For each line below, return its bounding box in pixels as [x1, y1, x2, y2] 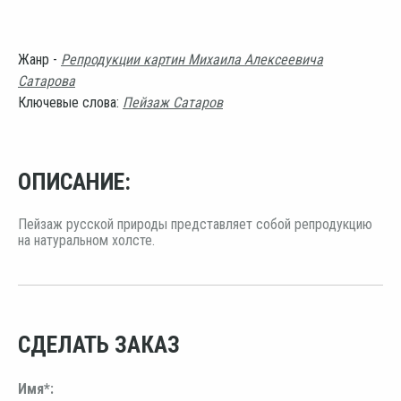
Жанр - [18, 50, 61, 68]
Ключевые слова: [18, 93, 123, 111]
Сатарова [18, 72, 75, 90]
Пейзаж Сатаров [123, 93, 223, 111]
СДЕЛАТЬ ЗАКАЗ [18, 330, 180, 358]
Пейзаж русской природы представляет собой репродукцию [18, 215, 372, 233]
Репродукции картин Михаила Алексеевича [61, 50, 323, 68]
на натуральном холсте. [18, 231, 155, 249]
